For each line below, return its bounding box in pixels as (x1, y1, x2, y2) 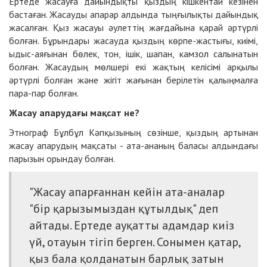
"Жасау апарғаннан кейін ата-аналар (29, 184, 225, 200)
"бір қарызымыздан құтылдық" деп (29, 200, 218, 216)
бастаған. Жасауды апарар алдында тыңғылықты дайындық (9, 8, 258, 20)
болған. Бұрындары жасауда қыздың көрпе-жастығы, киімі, (9, 34, 258, 46)
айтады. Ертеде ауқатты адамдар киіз (29, 217, 234, 233)
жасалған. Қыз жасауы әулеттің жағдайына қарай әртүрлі (9, 21, 258, 33)
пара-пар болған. (9, 86, 79, 99)
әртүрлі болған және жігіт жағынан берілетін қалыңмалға (9, 73, 258, 86)
